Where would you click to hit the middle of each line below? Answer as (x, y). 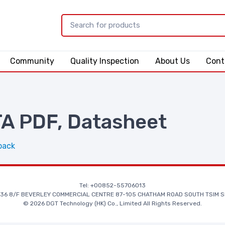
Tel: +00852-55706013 (113, 185)
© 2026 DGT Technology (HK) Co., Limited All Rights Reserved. (113, 203)
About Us (172, 61)
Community (32, 61)
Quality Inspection (104, 61)
